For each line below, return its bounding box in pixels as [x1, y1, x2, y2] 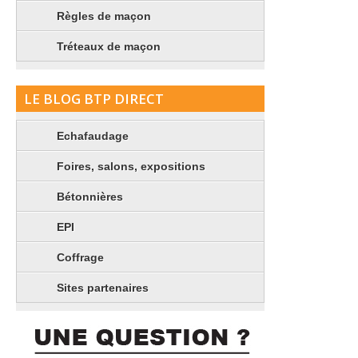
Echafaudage [57, 129, 129, 143]
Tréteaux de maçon [57, 39, 161, 53]
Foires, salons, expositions [57, 160, 205, 173]
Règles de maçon [57, 9, 151, 22]
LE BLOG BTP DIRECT [24, 89, 164, 108]
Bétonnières [57, 190, 123, 204]
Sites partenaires [57, 281, 149, 295]
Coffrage [57, 251, 104, 265]
